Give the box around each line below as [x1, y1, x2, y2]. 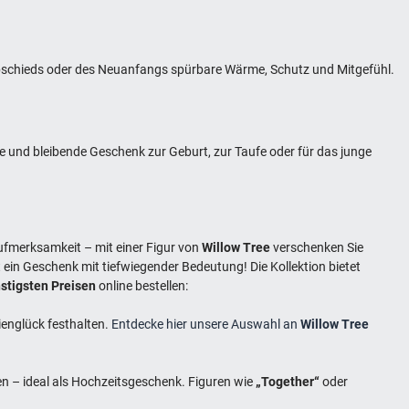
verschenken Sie [270, 239, 364, 255]
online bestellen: [96, 278, 189, 293]
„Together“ [256, 373, 320, 389]
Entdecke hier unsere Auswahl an [111, 316, 301, 331]
